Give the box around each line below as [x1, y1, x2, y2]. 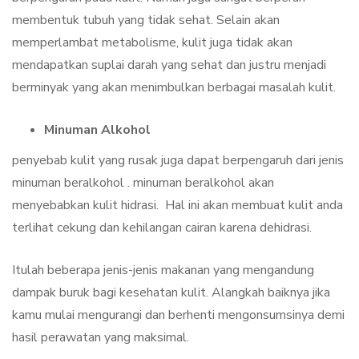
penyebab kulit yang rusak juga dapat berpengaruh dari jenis [12, 151, 344, 170]
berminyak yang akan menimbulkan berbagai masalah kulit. [12, 79, 336, 97]
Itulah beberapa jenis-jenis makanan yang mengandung [12, 261, 314, 280]
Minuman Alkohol [44, 121, 151, 139]
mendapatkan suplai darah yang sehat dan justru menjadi [12, 56, 326, 75]
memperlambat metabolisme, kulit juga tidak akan [12, 34, 292, 52]
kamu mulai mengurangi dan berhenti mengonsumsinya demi [12, 306, 345, 325]
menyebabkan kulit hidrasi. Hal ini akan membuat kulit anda [12, 196, 343, 215]
